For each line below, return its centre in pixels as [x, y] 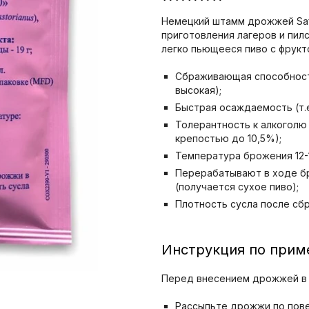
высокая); [198, 90]
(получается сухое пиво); [237, 187]
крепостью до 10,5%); [228, 138]
